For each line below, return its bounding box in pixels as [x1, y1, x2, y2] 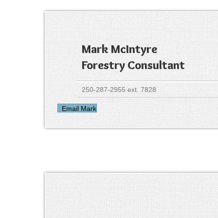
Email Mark [62, 105, 97, 113]
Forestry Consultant [82, 57, 185, 72]
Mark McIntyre [82, 41, 158, 56]
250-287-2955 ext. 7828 [82, 85, 157, 93]
